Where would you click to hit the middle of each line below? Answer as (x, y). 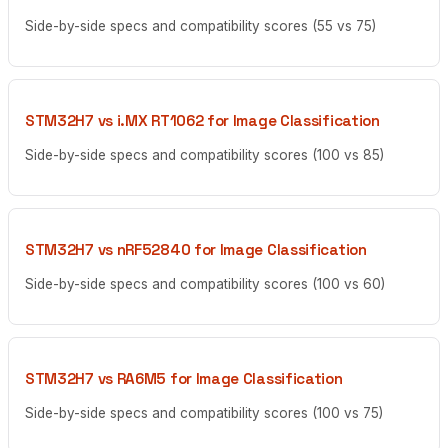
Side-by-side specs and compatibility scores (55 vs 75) (200, 26)
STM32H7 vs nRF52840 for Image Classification (196, 249)
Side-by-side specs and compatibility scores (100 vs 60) (205, 284)
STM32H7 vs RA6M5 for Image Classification (184, 378)
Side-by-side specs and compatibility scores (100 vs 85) (204, 155)
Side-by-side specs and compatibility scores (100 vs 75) (204, 413)
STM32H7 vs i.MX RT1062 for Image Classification (202, 120)
